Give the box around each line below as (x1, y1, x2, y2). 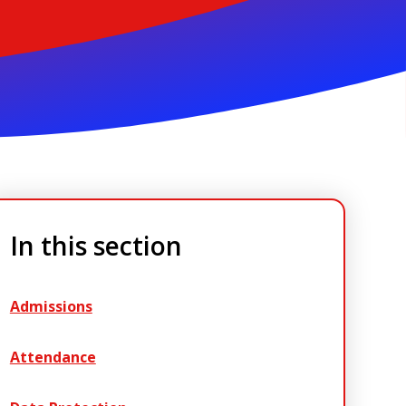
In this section (9, 228, 182, 264)
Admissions (9, 296, 92, 317)
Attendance (9, 347, 96, 368)
